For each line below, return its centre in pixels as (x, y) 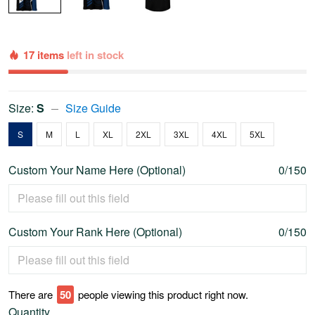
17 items (45, 55)
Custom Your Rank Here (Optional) (95, 232)
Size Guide (93, 108)
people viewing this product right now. (163, 295)
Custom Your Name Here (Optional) (97, 170)
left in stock (95, 55)
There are (31, 295)
